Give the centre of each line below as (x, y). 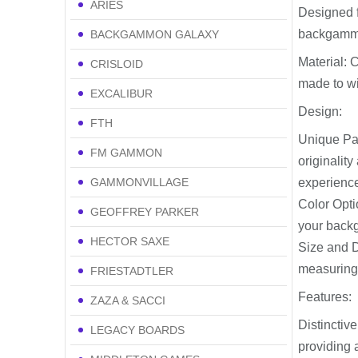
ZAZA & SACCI (127, 300)
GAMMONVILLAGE (139, 182)
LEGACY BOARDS (137, 330)
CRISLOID (116, 64)
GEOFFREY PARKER (144, 211)
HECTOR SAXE (129, 241)
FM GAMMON (126, 152)
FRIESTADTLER (131, 270)
